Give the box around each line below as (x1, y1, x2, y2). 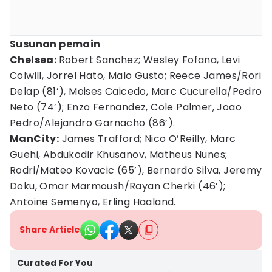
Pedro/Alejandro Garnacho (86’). (10, 116, 175, 130)
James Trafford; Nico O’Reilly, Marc (59, 132, 236, 146)
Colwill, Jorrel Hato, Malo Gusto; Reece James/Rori (10, 69, 261, 83)
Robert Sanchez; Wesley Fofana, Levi (58, 53, 240, 67)
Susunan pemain (10, 37, 101, 51)
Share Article (19, 223, 80, 236)
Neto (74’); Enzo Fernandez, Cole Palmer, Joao (10, 100, 242, 114)
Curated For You (17, 257, 93, 269)
